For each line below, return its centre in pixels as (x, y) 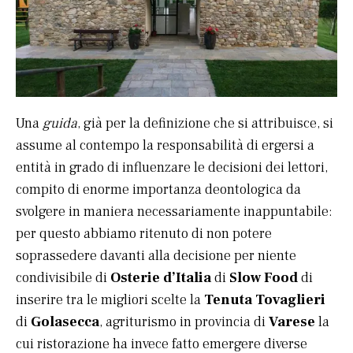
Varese (292, 322)
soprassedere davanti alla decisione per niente (156, 256)
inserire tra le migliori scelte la (110, 300)
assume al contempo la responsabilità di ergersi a (165, 146)
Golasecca (65, 322)
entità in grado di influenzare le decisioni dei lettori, (172, 168)
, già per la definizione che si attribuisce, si (205, 124)
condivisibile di (63, 278)
